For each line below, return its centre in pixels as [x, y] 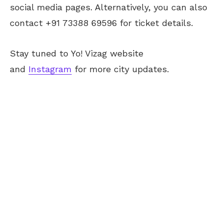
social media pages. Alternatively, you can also [109, 7]
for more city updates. [120, 69]
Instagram [50, 69]
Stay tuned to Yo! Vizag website [77, 53]
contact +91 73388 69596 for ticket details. [101, 23]
